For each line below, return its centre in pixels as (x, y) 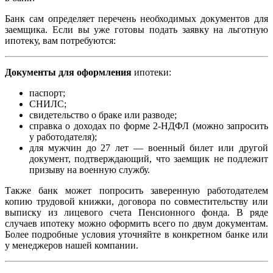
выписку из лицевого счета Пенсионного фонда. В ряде (136, 213)
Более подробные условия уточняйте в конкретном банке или (136, 235)
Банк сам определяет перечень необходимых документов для (136, 19)
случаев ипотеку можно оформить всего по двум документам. (136, 224)
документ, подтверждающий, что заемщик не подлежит (149, 159)
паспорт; (47, 93)
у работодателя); (63, 137)
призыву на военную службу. (90, 170)
